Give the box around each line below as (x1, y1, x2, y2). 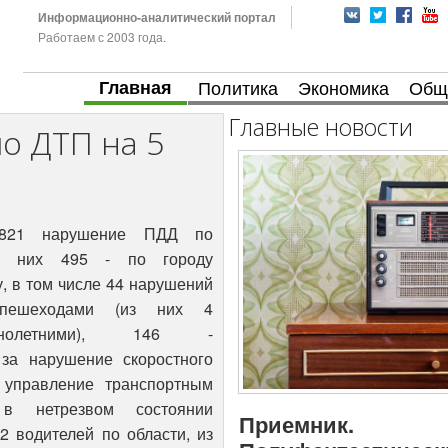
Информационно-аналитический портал (37, 8, 276, 26)
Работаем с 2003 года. (37, 28, 166, 45)
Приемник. (239, 408, 354, 441)
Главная (99, 74, 172, 100)
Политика (198, 74, 278, 100)
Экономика (298, 74, 389, 100)
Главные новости (229, 111, 413, 144)
